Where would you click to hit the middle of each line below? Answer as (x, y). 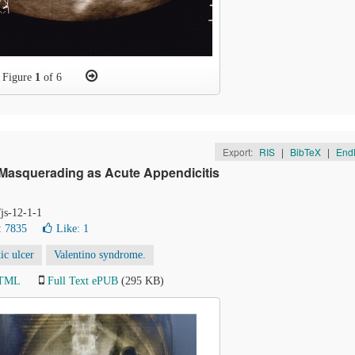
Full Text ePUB (83, 281)
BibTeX (305, 152)
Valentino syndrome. (100, 255)
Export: (239, 152)
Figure (18, 77)
